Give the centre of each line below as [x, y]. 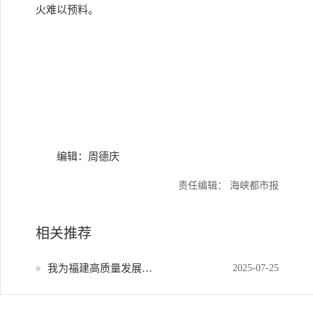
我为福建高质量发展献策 [147, 268]
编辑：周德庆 [88, 156]
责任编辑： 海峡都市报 [228, 185]
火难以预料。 [67, 10]
